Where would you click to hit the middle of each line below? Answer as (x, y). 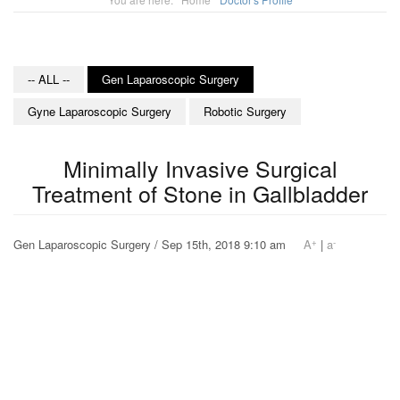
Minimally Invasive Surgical (200, 168)
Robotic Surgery (245, 112)
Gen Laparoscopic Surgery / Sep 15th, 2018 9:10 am (158, 245)
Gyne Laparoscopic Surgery (100, 112)
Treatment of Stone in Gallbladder (200, 193)
